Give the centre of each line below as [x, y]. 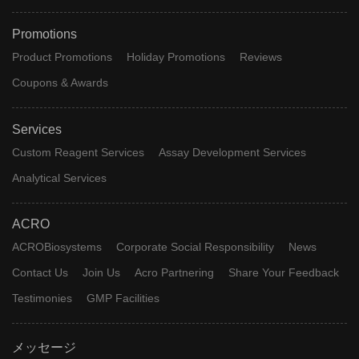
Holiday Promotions [175, 56]
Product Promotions [62, 56]
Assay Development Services [232, 152]
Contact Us [40, 273]
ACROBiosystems [57, 247]
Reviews [260, 56]
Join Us [101, 273]
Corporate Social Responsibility [195, 247]
